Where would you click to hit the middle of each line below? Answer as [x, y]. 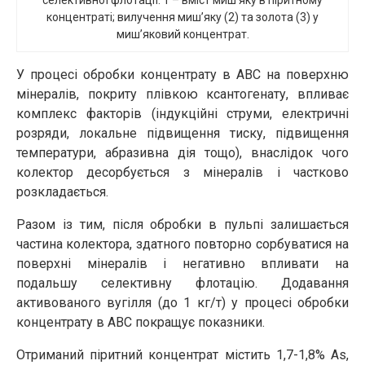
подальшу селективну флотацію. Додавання [182, 283]
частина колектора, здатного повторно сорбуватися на [182, 244]
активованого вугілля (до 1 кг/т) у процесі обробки [182, 303]
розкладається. [62, 192]
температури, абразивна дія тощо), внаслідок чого [182, 153]
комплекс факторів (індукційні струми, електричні [182, 114]
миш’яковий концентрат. [182, 34]
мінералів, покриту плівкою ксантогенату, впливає [182, 94]
